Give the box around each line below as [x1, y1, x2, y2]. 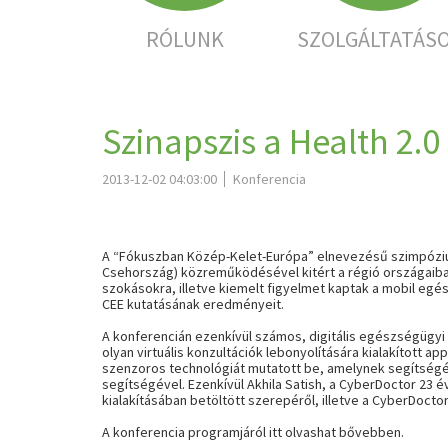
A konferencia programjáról [102, 423, 269, 441]
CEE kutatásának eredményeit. [102, 295, 284, 313]
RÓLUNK [145, 25, 224, 53]
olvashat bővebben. [282, 423, 404, 441]
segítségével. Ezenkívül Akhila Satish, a [102, 375, 339, 393]
